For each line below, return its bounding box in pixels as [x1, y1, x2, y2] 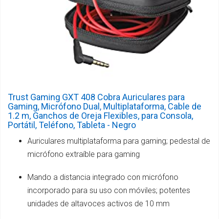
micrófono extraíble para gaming [27, 149, 140, 159]
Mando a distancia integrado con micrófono [27, 172, 178, 182]
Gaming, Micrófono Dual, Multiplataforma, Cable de [8, 101, 201, 111]
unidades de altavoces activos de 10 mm [27, 198, 170, 208]
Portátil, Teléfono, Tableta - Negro [8, 119, 136, 130]
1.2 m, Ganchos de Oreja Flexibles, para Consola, [8, 110, 193, 121]
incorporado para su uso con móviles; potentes [27, 185, 190, 195]
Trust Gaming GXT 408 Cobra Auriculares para [8, 91, 185, 102]
